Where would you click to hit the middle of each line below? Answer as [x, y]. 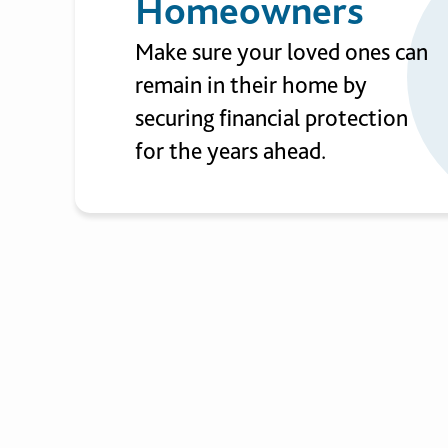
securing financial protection [271, 117]
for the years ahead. [230, 150]
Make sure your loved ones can [281, 51]
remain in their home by [250, 84]
